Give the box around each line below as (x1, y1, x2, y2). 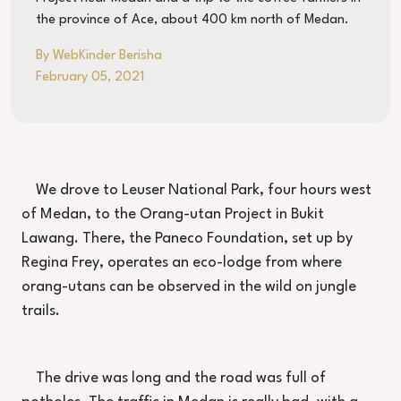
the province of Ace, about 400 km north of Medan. (36, 13, 349, 28)
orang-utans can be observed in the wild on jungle (21, 279, 356, 295)
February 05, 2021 (36, 71, 144, 85)
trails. (21, 303, 60, 320)
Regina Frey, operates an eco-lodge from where (21, 255, 342, 271)
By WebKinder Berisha (36, 49, 162, 64)
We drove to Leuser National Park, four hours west (36, 183, 371, 199)
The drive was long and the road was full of (36, 371, 326, 387)
